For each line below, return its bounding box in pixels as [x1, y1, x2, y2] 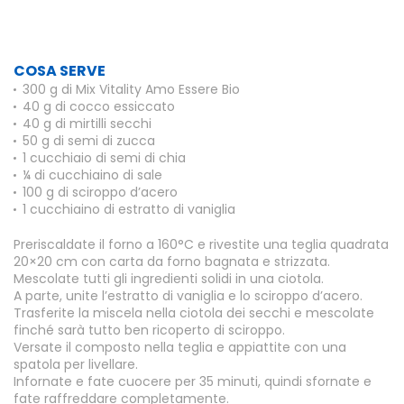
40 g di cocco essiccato [23, 97, 175, 115]
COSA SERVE [14, 60, 106, 81]
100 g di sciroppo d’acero [23, 183, 178, 201]
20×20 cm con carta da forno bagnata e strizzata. [14, 252, 330, 271]
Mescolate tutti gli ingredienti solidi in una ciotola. [14, 270, 324, 288]
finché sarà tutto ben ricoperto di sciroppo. [14, 321, 285, 339]
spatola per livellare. [14, 355, 138, 373]
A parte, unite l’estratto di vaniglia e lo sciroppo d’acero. [14, 287, 363, 305]
